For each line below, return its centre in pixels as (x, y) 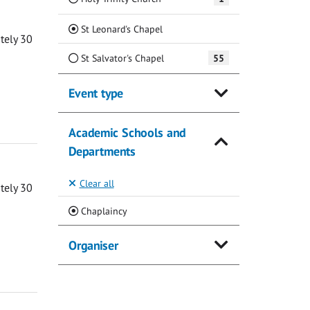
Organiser (93, 245)
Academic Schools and (127, 132)
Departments (102, 151)
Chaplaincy (102, 211)
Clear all (97, 183)
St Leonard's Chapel (120, 28)
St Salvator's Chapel (121, 57)
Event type (95, 93)
